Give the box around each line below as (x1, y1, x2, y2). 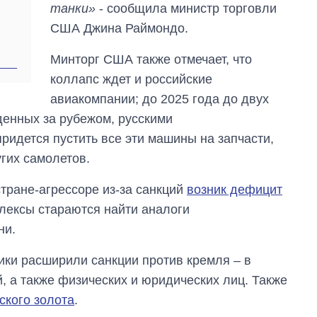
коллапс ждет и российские (50, 71, 213, 86)
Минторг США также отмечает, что (50, 52, 253, 67)
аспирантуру (91, 13, 157, 26)
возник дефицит (187, 182, 282, 197)
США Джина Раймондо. (50, 21, 189, 35)
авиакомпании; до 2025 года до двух (50, 91, 270, 106)
